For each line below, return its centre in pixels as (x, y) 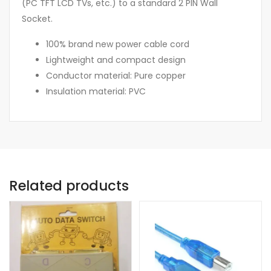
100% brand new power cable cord (118, 44)
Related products (69, 186)
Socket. (37, 19)
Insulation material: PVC (96, 92)
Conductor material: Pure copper (116, 76)
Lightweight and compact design (116, 60)
